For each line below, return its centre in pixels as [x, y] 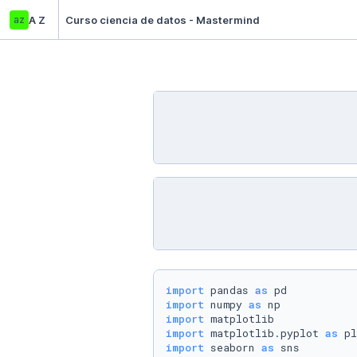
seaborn [233, 347]
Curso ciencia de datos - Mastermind [163, 20]
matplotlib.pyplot [265, 333]
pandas [229, 290]
